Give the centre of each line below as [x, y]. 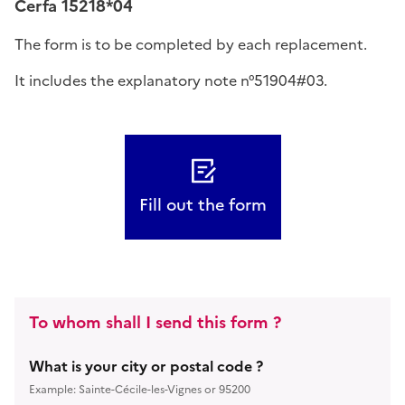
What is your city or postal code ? [146, 366]
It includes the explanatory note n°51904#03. [171, 80]
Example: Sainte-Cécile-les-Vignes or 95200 [140, 389]
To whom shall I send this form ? [155, 322]
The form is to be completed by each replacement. [191, 44]
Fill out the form [202, 204]
